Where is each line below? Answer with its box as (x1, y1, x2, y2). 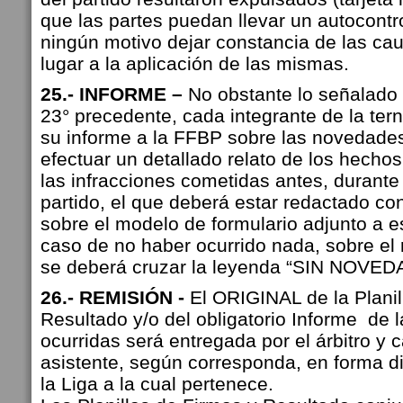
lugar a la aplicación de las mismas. (40, 53, 349, 74)
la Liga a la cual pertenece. (40, 373, 273, 394)
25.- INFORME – (40, 84, 188, 104)
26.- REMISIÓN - (40, 287, 190, 308)
